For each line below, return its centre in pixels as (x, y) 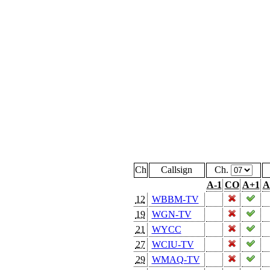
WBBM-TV (175, 199)
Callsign (177, 169)
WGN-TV (171, 214)
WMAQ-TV (176, 259)
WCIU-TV (173, 244)
